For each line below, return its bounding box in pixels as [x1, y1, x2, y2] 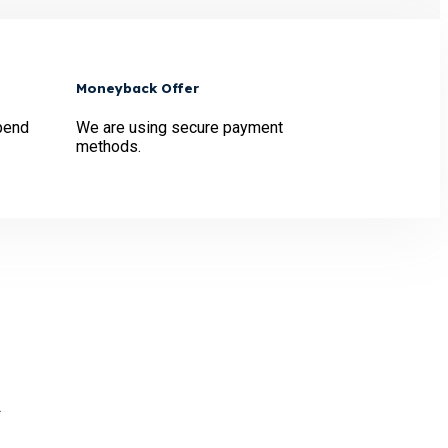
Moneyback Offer [76, 80, 199, 97]
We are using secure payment [76, 118, 283, 138]
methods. [76, 137, 141, 157]
